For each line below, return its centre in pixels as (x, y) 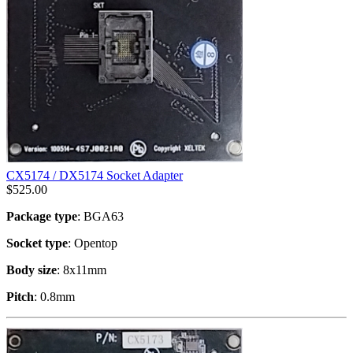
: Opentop (93, 243)
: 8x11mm (82, 269)
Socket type (37, 243)
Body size (32, 269)
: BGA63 (100, 216)
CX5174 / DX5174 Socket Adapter (95, 175)
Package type (42, 216)
